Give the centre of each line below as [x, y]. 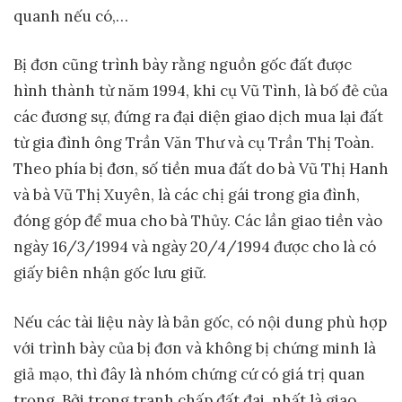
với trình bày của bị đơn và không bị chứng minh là [195, 348]
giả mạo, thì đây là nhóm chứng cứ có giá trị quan [189, 374]
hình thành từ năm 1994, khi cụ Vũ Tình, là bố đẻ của [201, 91]
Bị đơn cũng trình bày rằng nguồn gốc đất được [183, 65]
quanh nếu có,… [71, 16]
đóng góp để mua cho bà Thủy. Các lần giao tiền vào [198, 221]
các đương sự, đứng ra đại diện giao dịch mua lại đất [198, 117]
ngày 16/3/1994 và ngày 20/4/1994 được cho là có [195, 247]
